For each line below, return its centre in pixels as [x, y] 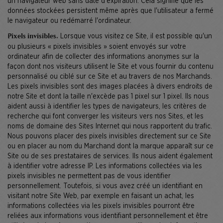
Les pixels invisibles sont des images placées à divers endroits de [110, 87]
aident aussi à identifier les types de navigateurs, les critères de [107, 107]
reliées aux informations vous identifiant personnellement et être [108, 216]
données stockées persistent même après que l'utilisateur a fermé [111, 11]
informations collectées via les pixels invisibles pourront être [101, 206]
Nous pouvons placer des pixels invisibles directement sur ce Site [109, 136]
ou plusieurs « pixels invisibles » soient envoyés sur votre [97, 47]
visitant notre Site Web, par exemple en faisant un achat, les [101, 196]
